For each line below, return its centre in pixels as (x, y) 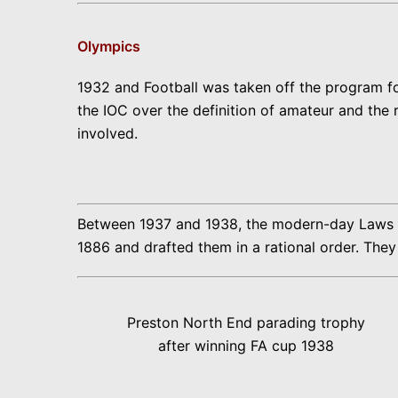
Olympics (109, 46)
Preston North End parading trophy (246, 322)
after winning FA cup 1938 (246, 345)
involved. (107, 133)
